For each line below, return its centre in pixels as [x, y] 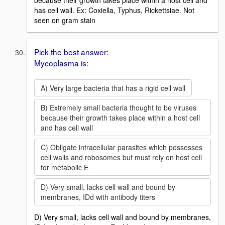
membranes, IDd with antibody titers [98, 197]
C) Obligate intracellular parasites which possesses [122, 147]
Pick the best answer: [71, 51]
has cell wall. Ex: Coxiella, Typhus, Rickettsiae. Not [114, 10]
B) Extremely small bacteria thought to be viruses [119, 107]
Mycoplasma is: [61, 63]
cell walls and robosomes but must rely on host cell [121, 157]
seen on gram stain [65, 20]
